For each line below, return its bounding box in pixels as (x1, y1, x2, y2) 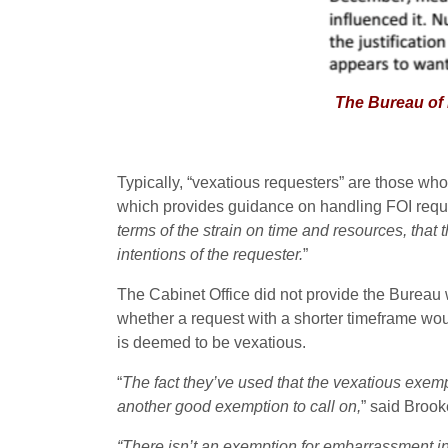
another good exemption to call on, (117, 398, 361, 415)
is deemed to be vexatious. (117, 334, 306, 351)
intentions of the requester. (117, 246, 303, 263)
